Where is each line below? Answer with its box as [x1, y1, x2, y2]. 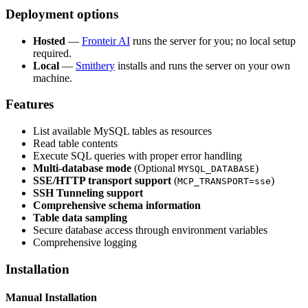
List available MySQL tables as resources [33, 125, 212, 137]
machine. [33, 71, 72, 84]
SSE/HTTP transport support [33, 175, 171, 187]
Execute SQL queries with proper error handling [33, 150, 242, 162]
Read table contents [33, 137, 118, 150]
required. [33, 47, 71, 59]
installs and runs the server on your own [115, 59, 290, 71]
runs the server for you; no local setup [130, 34, 296, 47]
